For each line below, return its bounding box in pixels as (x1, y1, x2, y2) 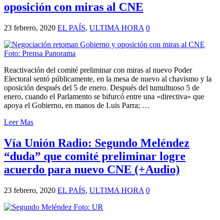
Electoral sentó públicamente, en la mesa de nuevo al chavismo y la (4, 75, 212, 83)
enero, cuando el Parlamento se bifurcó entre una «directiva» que (4, 92, 204, 101)
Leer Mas (4, 118, 33, 127)
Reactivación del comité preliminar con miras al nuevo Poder (4, 66, 192, 75)
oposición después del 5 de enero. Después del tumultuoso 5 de (4, 83, 199, 92)
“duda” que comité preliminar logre (4, 150, 186, 163)
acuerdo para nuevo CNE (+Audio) (4, 163, 180, 176)
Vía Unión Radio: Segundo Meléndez (4, 137, 190, 150)
